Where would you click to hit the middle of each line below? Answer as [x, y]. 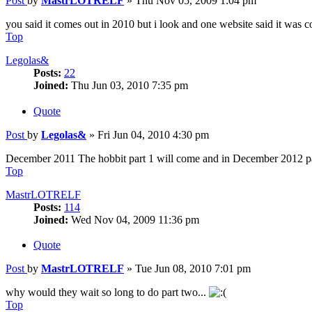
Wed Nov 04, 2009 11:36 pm [134, 219]
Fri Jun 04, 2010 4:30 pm [153, 134]
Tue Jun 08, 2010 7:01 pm [193, 269]
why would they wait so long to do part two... [107, 292]
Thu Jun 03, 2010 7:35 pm [128, 85]
